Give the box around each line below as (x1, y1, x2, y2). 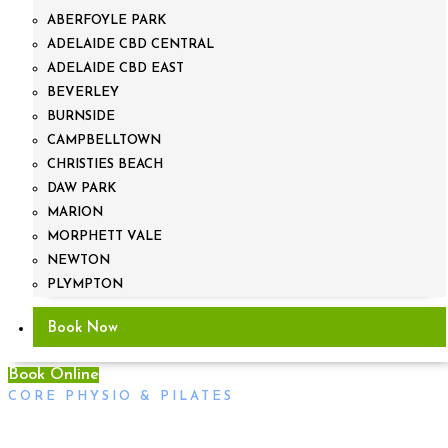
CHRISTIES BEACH (47, 157, 164, 171)
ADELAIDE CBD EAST (47, 61, 185, 75)
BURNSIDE (47, 109, 116, 123)
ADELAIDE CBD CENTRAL (47, 37, 215, 51)
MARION (47, 205, 104, 219)
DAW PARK (47, 181, 117, 195)
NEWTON (47, 253, 111, 267)
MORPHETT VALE (47, 229, 163, 243)
